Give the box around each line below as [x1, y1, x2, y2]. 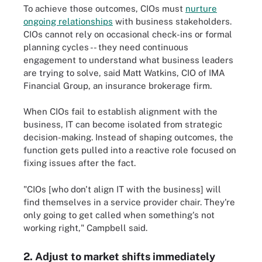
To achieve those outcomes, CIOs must [23, 3, 185, 13]
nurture [185, 3, 217, 13]
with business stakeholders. [113, 16, 232, 26]
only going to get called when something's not [23, 209, 215, 220]
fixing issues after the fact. [23, 158, 136, 168]
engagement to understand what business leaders [23, 54, 233, 65]
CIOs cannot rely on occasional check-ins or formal [23, 29, 232, 39]
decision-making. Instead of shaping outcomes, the [23, 132, 233, 142]
